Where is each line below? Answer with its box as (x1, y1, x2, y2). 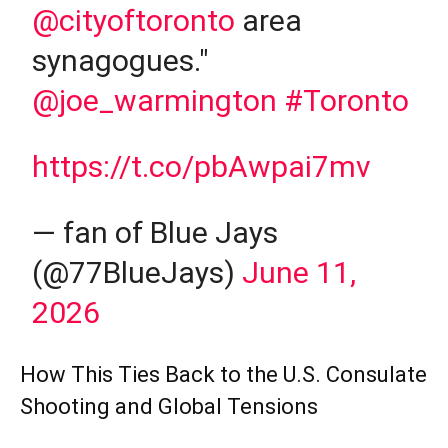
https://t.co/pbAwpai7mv (32, 148, 372, 184)
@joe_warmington (32, 82, 278, 118)
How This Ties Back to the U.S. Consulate (20, 361, 427, 387)
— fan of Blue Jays (32, 214, 279, 250)
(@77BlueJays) (32, 254, 243, 290)
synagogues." (32, 42, 210, 78)
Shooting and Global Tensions (20, 393, 318, 419)
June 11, (242, 254, 357, 290)
